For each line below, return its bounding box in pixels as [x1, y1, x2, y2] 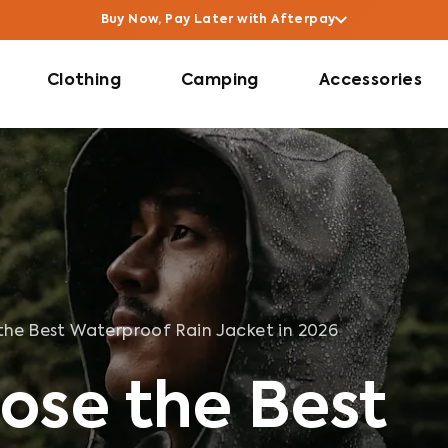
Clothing [46, 73, 122, 89]
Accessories [318, 73, 423, 89]
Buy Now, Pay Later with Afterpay [100, 14, 336, 26]
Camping [181, 73, 259, 89]
